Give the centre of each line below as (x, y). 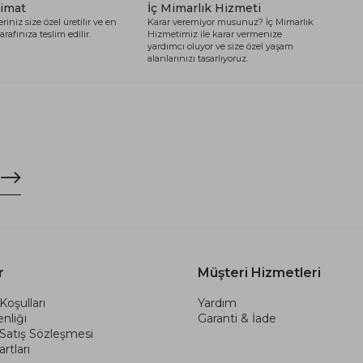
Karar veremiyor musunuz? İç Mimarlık (231, 21)
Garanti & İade (237, 318)
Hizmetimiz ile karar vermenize (215, 34)
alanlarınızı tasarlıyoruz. (198, 58)
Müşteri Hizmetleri (259, 272)
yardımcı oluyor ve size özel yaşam (220, 46)
